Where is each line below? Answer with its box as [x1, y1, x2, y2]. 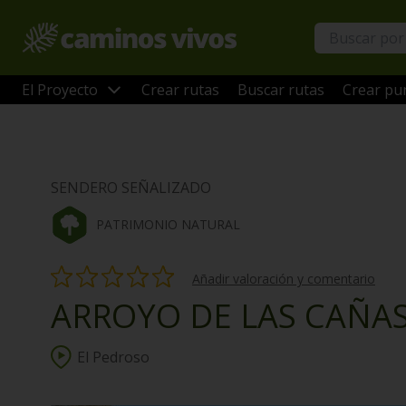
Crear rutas [141, 80, 219, 100]
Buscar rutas [237, 80, 324, 100]
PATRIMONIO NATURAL [96, 216, 240, 233]
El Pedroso [77, 347, 150, 367]
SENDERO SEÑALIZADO [51, 178, 211, 198]
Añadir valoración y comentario [192, 270, 375, 287]
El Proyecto [22, 80, 98, 100]
